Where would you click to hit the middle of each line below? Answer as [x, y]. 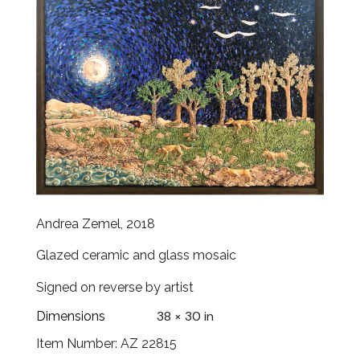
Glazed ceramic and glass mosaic [136, 256]
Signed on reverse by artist [115, 288]
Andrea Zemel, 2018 [96, 223]
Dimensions [71, 316]
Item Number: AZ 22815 [106, 343]
